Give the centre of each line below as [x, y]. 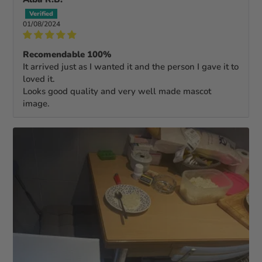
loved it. [39, 79]
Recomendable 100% [67, 55]
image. [37, 104]
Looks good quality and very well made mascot [117, 92]
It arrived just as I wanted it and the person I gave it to [131, 67]
